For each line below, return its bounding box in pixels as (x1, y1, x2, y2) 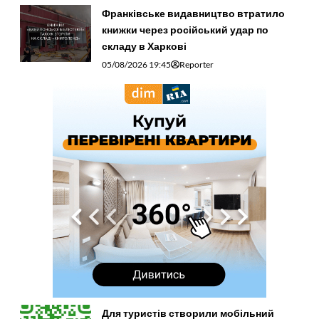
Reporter (179, 58, 214, 70)
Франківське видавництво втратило (101, 6, 285, 19)
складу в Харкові (101, 39, 187, 52)
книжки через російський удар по (101, 23, 268, 36)
